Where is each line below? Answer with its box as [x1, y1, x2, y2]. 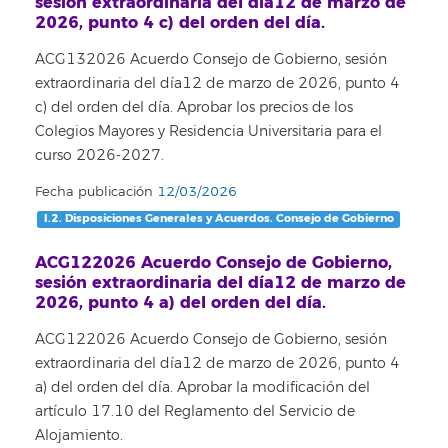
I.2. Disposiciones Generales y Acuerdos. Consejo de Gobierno [43, 211, 394, 227]
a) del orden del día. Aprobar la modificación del [35, 379, 370, 396]
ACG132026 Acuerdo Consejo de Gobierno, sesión [35, 50, 387, 68]
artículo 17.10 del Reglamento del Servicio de [35, 403, 355, 420]
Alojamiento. [35, 427, 123, 444]
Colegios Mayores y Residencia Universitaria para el [35, 122, 382, 140]
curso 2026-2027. [35, 146, 164, 164]
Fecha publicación [35, 184, 153, 200]
